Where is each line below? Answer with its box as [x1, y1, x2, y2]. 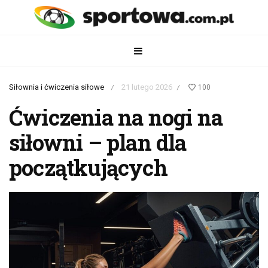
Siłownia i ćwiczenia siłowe [9, 83, 104, 92]
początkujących [9, 153, 167, 182]
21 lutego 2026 [121, 83, 172, 92]
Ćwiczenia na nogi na [9, 102, 223, 132]
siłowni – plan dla [9, 127, 187, 157]
